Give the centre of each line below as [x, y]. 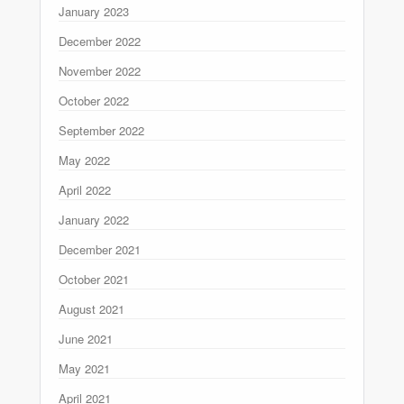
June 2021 [86, 338]
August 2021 [92, 308]
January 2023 [94, 11]
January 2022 [94, 219]
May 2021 [84, 368]
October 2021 [94, 279]
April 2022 [85, 189]
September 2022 [101, 130]
